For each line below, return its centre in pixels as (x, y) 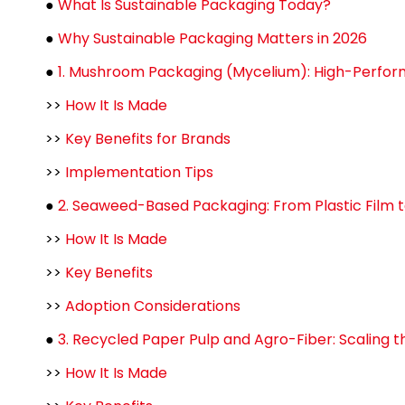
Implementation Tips (139, 172)
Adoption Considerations (153, 306)
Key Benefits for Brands (148, 139)
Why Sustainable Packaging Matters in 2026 (212, 38)
